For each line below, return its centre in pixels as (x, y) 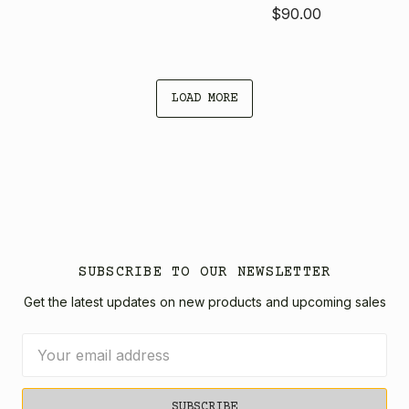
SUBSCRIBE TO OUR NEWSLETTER (204, 272)
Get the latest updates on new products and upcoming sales (204, 301)
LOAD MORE (204, 98)
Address (50, 366)
